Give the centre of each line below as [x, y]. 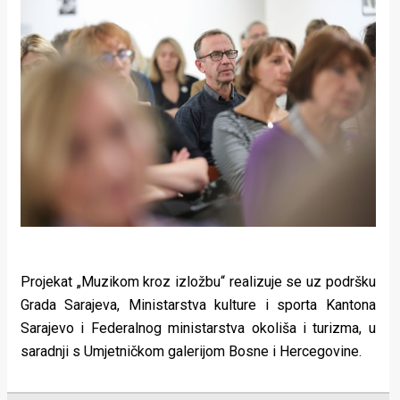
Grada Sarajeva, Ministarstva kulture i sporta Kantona [198, 305]
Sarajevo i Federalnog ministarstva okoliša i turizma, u [198, 329]
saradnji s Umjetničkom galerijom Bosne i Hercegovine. [191, 352]
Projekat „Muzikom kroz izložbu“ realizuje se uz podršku [198, 282]
